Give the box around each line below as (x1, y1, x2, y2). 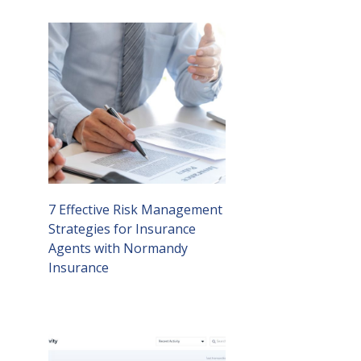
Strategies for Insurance (48, 220, 196, 239)
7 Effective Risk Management (48, 201, 222, 219)
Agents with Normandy (48, 239, 188, 258)
